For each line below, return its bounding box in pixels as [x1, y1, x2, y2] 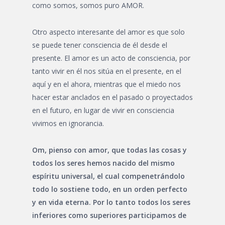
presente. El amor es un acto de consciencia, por [32, 53, 190, 63]
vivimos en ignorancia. [32, 119, 104, 128]
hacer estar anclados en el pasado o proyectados [32, 92, 193, 102]
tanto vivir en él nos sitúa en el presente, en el [32, 66, 181, 76]
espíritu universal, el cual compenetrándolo [32, 171, 185, 181]
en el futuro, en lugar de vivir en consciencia [32, 105, 174, 115]
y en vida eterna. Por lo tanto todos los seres [32, 197, 190, 207]
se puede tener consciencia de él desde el [32, 40, 167, 50]
